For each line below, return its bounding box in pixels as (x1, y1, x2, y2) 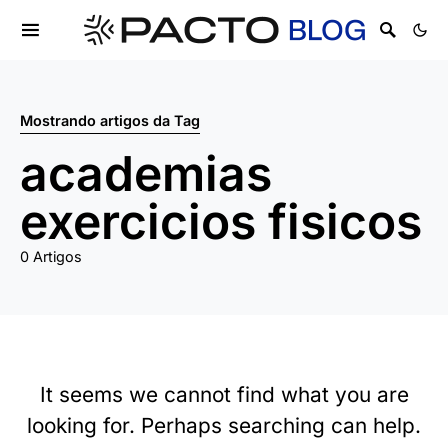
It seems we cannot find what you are (39, 382, 409, 407)
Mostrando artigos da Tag (20, 112, 200, 129)
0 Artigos (20, 248, 82, 265)
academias (20, 144, 272, 203)
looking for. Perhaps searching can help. (27, 413, 421, 438)
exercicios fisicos (20, 192, 422, 251)
